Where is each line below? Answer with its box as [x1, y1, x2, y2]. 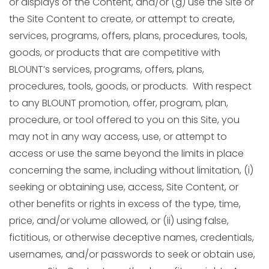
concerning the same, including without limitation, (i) [9, 163, 253, 177]
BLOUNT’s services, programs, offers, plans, [9, 62, 204, 76]
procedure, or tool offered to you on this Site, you [9, 113, 240, 127]
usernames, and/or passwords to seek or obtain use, [9, 247, 255, 261]
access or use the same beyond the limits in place [9, 147, 244, 160]
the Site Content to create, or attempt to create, [9, 12, 235, 26]
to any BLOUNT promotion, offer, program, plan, [9, 96, 228, 110]
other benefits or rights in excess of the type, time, [9, 197, 241, 211]
